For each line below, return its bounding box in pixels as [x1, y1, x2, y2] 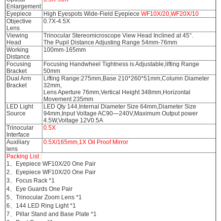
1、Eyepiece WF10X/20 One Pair [6, 160, 96, 167]
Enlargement [6, 2, 41, 10]
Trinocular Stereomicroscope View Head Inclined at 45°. [43, 32, 193, 39]
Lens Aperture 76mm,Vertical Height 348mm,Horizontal [43, 88, 190, 96]
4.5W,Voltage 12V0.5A [43, 116, 103, 124]
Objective [6, 17, 32, 25]
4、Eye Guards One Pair [6, 185, 73, 192]
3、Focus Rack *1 [6, 177, 55, 184]
